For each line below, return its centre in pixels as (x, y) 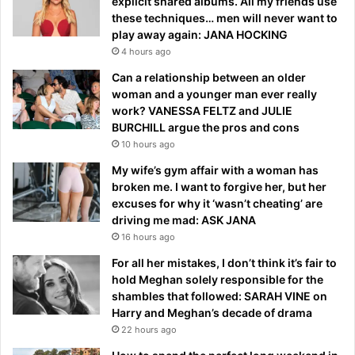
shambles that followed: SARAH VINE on (219, 296)
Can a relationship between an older (209, 78)
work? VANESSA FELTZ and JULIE (202, 111)
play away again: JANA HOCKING (200, 35)
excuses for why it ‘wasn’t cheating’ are (217, 204)
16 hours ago (148, 237)
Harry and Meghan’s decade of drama (212, 313)
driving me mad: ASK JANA (184, 220)
